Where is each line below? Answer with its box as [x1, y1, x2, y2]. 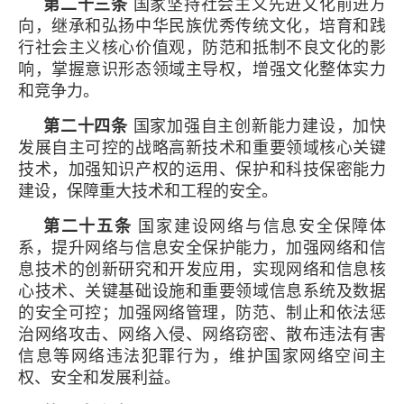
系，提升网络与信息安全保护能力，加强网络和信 [18, 238, 386, 257]
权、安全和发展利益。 [18, 368, 180, 387]
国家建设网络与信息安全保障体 [132, 216, 387, 235]
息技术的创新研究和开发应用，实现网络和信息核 [18, 260, 386, 279]
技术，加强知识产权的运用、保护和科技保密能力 [18, 160, 386, 179]
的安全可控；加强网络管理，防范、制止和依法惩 [18, 303, 386, 322]
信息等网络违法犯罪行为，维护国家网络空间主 [18, 346, 386, 365]
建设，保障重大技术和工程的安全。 [18, 181, 278, 200]
